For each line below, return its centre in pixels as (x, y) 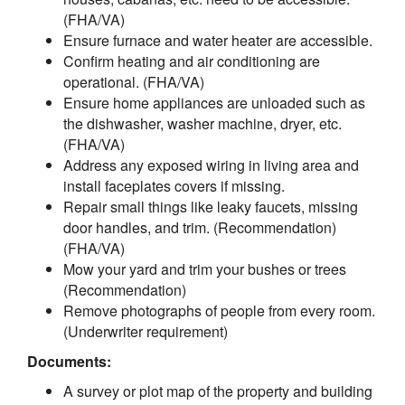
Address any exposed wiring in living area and (211, 165)
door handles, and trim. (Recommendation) (200, 227)
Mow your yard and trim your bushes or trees (205, 269)
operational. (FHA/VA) (134, 82)
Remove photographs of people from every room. (219, 311)
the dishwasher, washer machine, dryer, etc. (202, 123)
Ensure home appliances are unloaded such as (214, 103)
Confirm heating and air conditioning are (192, 61)
